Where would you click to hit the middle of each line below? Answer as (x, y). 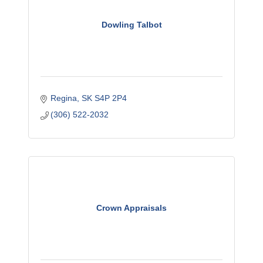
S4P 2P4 (111, 98)
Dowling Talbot (131, 25)
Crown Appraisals (131, 208)
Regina (64, 98)
